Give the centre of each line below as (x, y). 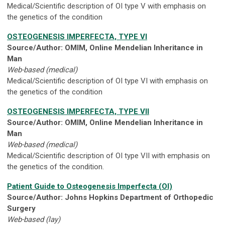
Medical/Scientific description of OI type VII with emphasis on (108, 156)
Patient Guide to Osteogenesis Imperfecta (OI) (90, 187)
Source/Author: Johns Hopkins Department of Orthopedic (110, 198)
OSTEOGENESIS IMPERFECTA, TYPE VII (78, 112)
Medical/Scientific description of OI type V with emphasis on (106, 6)
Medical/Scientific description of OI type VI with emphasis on (107, 81)
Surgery (21, 209)
